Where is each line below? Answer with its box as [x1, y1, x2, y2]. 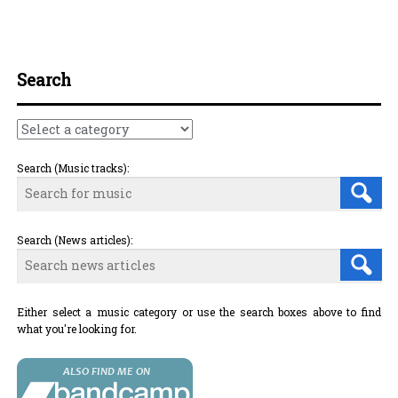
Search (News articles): [17, 232, 133, 247]
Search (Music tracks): [17, 160, 130, 175]
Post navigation [17, 52, 163, 79]
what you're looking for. [17, 321, 138, 336]
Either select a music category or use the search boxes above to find [17, 304, 381, 319]
